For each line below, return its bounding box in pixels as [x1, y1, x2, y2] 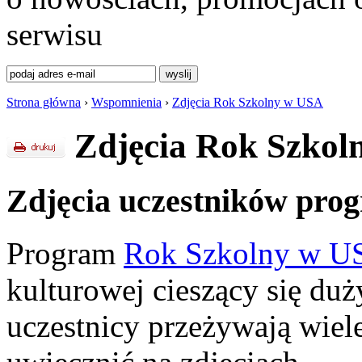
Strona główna [6, 95, 81, 110]
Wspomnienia [91, 95, 162, 110]
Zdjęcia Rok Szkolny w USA [172, 95, 323, 110]
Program [6, 235, 124, 271]
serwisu [6, 17, 103, 53]
